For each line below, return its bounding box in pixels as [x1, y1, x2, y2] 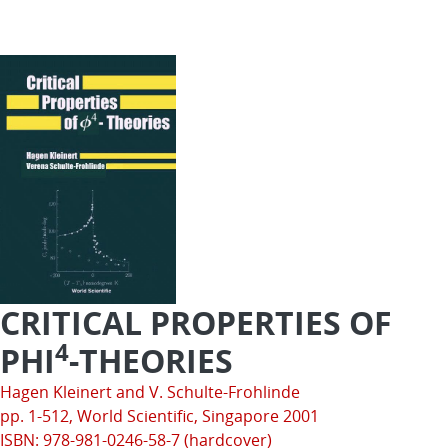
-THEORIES [69, 338, 233, 382]
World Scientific [77, 404, 194, 427]
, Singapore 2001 [194, 404, 319, 427]
